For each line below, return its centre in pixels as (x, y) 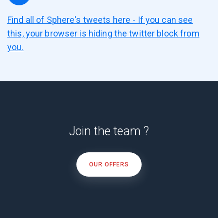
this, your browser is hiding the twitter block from (103, 33)
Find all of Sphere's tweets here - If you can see (100, 20)
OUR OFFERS (109, 164)
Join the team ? (109, 131)
